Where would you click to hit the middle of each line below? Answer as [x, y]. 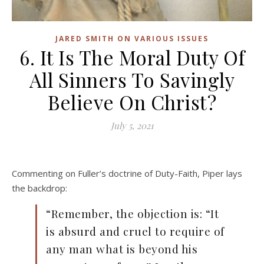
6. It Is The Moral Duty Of [132, 57]
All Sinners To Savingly [132, 80]
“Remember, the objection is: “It [132, 214]
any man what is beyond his [122, 249]
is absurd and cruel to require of [135, 231]
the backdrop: [39, 188]
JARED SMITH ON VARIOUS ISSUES [132, 39]
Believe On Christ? [132, 102]
